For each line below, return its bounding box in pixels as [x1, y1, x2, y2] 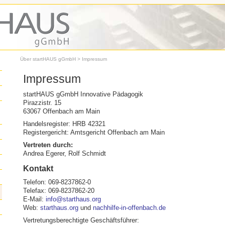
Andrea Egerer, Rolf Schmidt [23, 150, 106, 157]
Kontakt [23, 164, 53, 173]
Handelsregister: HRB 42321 [23, 120, 105, 128]
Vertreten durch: [23, 141, 73, 149]
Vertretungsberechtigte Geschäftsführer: [23, 216, 139, 224]
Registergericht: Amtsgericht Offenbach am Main [23, 129, 165, 136]
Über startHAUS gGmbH [20, 56, 76, 62]
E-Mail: [23, 195, 46, 203]
